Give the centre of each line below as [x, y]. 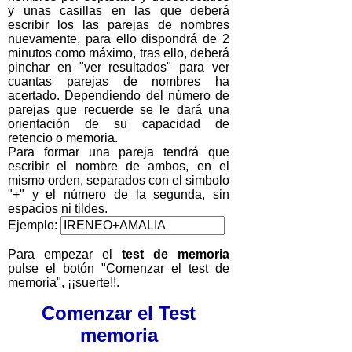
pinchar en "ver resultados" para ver [119, 67]
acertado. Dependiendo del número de [119, 95]
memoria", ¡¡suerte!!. [64, 282]
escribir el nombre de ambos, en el [119, 166]
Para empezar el [65, 254]
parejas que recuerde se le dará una [119, 109]
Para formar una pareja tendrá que [119, 152]
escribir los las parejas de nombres [119, 24]
